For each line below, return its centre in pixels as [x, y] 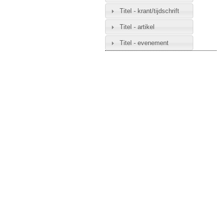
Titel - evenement [144, 43]
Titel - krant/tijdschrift [149, 11]
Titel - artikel [137, 27]
